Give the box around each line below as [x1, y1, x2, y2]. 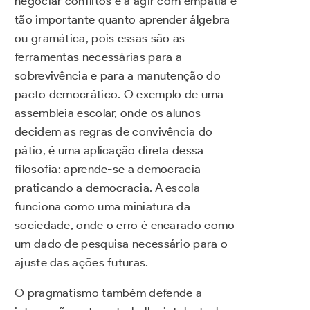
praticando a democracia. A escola [15, 180, 200, 194]
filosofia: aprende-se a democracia [15, 161, 201, 176]
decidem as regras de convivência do [15, 124, 213, 138]
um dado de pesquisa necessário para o [15, 236, 228, 250]
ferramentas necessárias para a [15, 49, 183, 64]
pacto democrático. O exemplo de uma [15, 86, 224, 101]
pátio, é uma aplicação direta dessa [15, 143, 204, 157]
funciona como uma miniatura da [15, 199, 191, 213]
